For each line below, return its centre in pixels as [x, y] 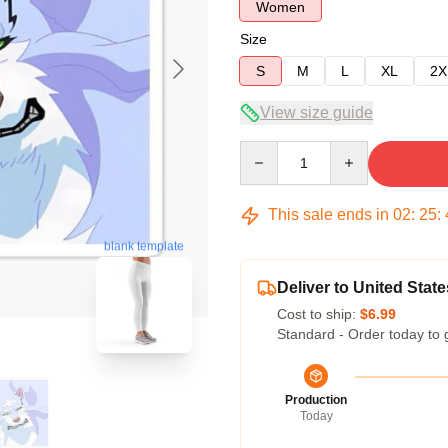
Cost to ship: [318, 314]
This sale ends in [328, 214]
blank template [144, 245]
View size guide [316, 112]
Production [316, 400]
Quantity [265, 150]
